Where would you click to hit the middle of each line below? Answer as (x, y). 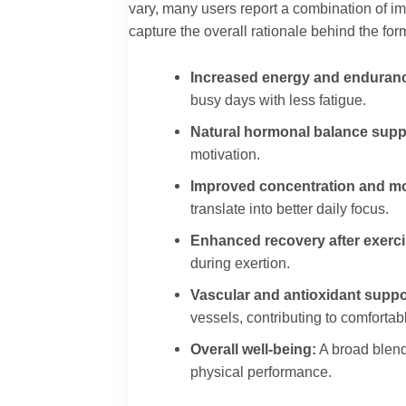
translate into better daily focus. (290, 209)
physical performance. (261, 372)
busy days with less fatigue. (279, 100)
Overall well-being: (254, 349)
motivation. (226, 155)
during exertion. (241, 263)
